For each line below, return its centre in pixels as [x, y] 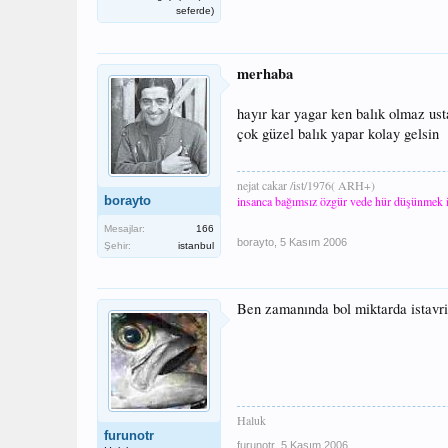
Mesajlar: [124, 228]
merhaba [265, 73]
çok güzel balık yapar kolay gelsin [338, 133]
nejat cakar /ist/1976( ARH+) [306, 184]
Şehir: [117, 245]
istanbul [196, 245]
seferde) [195, 10]
